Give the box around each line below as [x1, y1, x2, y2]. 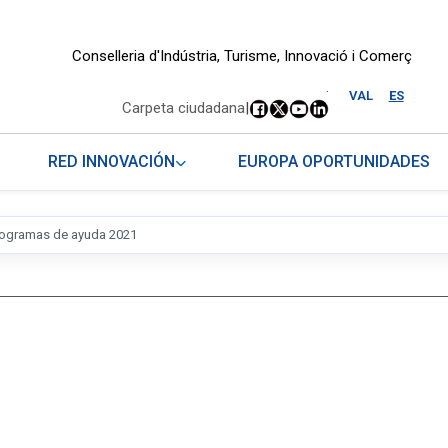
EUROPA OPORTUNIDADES [238, 152, 431, 172]
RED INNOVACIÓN [48, 152, 176, 172]
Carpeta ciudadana [121, 99, 245, 118]
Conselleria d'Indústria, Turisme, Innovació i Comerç [71, 47, 412, 65]
